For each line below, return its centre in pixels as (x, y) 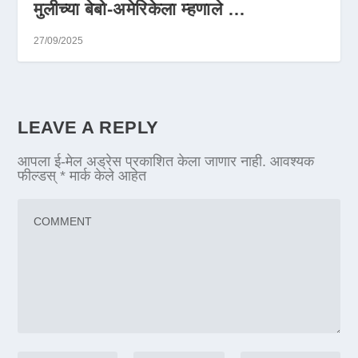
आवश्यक (292, 161)
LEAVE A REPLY (88, 127)
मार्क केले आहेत (106, 175)
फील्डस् (39, 175)
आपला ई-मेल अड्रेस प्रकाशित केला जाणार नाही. (142, 161)
